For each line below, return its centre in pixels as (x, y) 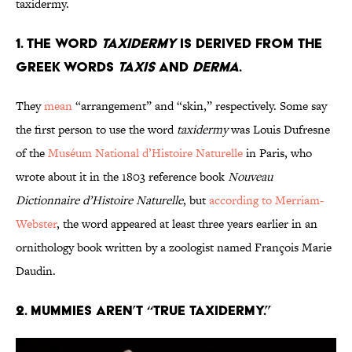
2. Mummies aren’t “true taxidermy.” (143, 310)
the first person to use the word (96, 130)
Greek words (67, 67)
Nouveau (250, 177)
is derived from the (249, 43)
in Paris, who (277, 153)
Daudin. (36, 271)
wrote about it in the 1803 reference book (122, 177)
